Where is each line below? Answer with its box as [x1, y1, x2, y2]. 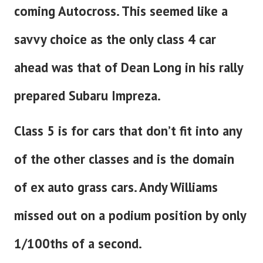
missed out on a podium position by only [14, 206, 246, 224]
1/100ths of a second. [14, 234, 142, 252]
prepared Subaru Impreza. [14, 86, 161, 104]
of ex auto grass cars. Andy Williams [14, 178, 218, 195]
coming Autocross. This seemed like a [14, 2, 228, 19]
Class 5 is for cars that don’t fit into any [14, 122, 242, 139]
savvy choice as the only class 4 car [14, 30, 216, 48]
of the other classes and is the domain [14, 150, 234, 167]
